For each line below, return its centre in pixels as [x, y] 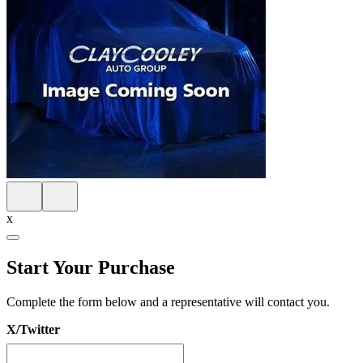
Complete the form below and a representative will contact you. [168, 301]
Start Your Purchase [91, 267]
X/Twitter [33, 329]
